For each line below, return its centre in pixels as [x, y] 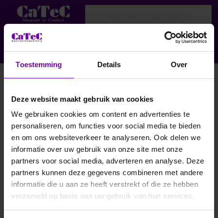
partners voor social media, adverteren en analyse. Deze [108, 161]
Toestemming [39, 64]
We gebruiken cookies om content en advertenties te [100, 114]
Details [109, 64]
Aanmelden [158, 52]
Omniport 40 [36, 81]
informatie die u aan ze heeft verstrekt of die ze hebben [105, 184]
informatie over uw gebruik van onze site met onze [97, 149]
